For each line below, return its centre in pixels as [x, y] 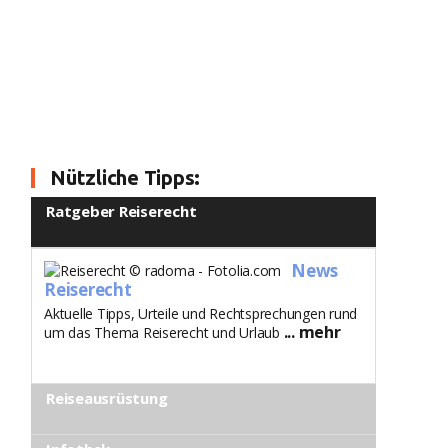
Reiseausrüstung [107, 398]
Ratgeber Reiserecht [121, 211]
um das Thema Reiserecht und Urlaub [164, 332]
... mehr [312, 332]
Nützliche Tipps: [125, 177]
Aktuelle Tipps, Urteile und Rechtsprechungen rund [201, 313]
